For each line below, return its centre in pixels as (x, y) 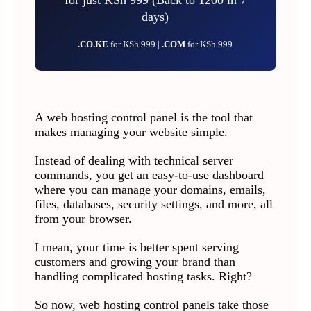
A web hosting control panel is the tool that (143, 118)
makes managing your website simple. (133, 132)
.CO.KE (94, 44)
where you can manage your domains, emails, (150, 190)
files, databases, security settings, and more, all (153, 204)
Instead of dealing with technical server (134, 161)
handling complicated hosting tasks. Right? (145, 277)
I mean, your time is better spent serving (136, 247)
